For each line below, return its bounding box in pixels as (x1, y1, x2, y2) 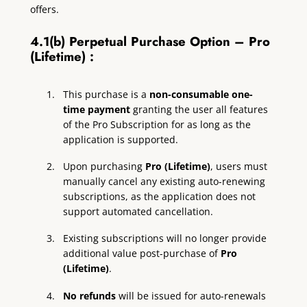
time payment (63, 102, 131, 116)
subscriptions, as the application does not (63, 190, 256, 204)
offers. (29, 2, 59, 16)
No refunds (63, 288, 116, 302)
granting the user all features (130, 102, 269, 116)
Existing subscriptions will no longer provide (63, 232, 267, 245)
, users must (210, 160, 268, 173)
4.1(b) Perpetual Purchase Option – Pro (29, 32, 270, 51)
